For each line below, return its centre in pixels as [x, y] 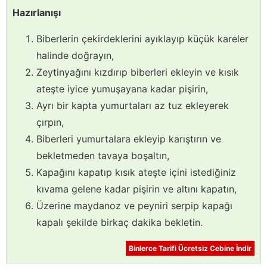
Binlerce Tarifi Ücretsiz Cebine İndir [190, 248]
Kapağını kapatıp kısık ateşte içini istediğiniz [136, 172]
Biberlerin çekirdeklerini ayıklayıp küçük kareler [142, 38]
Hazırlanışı [37, 12]
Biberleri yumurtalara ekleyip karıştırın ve [129, 139]
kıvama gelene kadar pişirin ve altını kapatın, [136, 189]
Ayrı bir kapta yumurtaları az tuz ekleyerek [133, 105]
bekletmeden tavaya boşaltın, [103, 155]
